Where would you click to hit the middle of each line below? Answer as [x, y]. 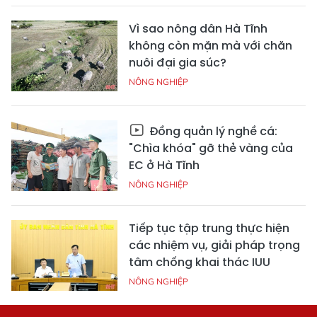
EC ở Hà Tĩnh [164, 165]
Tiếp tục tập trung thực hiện [209, 228]
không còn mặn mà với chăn [211, 45]
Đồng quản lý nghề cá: [212, 131]
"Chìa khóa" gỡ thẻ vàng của [211, 148]
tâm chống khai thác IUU [200, 262]
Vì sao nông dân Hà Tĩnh [198, 28]
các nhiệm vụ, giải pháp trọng [214, 245]
